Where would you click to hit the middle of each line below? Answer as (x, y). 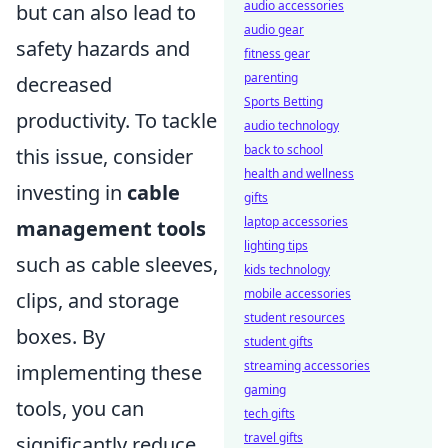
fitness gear (277, 53)
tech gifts (269, 413)
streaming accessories (307, 365)
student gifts (278, 341)
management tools (111, 228)
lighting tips (276, 245)
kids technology (287, 269)
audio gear (274, 29)
